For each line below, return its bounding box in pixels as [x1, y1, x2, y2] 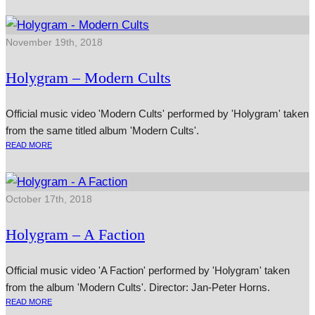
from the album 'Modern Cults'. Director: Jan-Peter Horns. [6, 281, 270, 294]
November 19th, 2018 [6, 37, 103, 49]
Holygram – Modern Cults [6, 69, 171, 87]
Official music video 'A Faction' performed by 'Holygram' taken [6, 264, 290, 277]
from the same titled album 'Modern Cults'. [6, 124, 202, 137]
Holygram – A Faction [6, 226, 145, 244]
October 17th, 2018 [6, 193, 92, 205]
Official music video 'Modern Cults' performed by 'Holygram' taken [6, 108, 309, 120]
